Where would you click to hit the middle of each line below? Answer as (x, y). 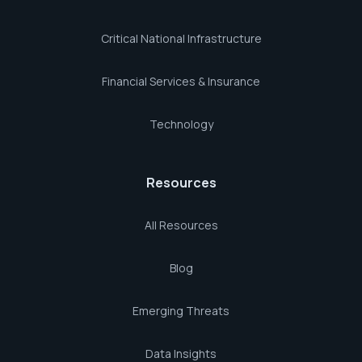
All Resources (181, 225)
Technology (181, 124)
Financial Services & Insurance (181, 81)
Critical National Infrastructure (181, 38)
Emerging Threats (181, 311)
